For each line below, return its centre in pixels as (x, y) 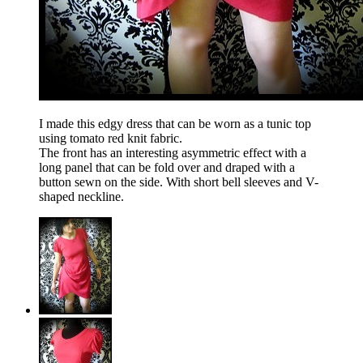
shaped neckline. (81, 197)
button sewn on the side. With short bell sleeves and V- (179, 182)
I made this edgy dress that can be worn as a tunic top (175, 124)
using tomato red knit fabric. (111, 139)
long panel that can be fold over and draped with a (167, 168)
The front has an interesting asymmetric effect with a (173, 153)
